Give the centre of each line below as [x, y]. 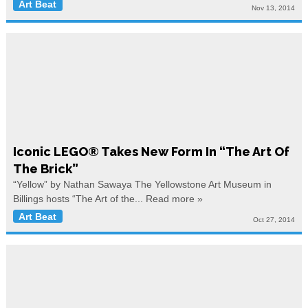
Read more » [174, 198]
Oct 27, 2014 [274, 219]
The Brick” [45, 168]
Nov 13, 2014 [274, 8]
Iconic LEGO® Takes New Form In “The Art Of [151, 151]
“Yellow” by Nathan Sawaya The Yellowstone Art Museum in [142, 184]
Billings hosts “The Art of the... [79, 198]
